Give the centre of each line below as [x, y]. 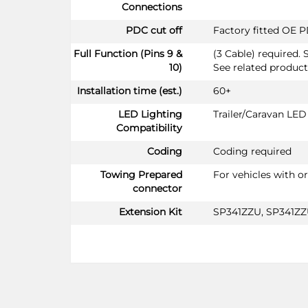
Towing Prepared [141, 174]
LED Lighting [150, 114]
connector [157, 188]
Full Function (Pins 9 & [128, 53]
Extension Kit [151, 211]
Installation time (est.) [130, 90]
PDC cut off [154, 30]
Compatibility [149, 128]
